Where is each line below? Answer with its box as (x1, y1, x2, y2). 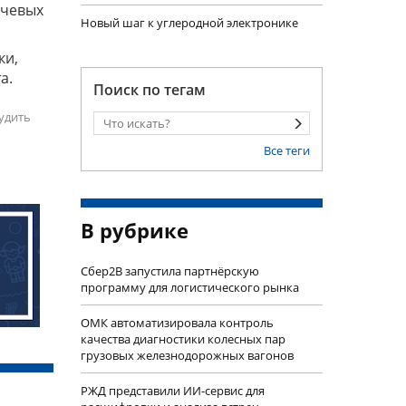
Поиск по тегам (92, 80, 206, 100)
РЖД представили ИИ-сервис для (80, 382, 265, 399)
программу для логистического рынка (80, 279, 299, 295)
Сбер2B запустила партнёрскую (80, 263, 259, 279)
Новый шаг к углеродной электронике (80, 14, 298, 31)
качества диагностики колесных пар (80, 331, 285, 347)
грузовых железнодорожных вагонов (80, 347, 294, 363)
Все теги (264, 142, 310, 159)
